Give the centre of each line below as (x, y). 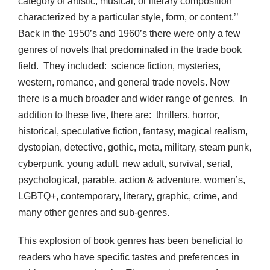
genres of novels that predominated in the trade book (130, 50)
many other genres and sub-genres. (94, 213)
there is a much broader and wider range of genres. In (133, 99)
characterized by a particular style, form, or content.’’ (130, 17)
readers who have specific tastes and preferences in (129, 257)
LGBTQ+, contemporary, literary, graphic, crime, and (128, 196)
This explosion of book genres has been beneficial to (130, 241)
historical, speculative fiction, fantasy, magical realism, (133, 131)
